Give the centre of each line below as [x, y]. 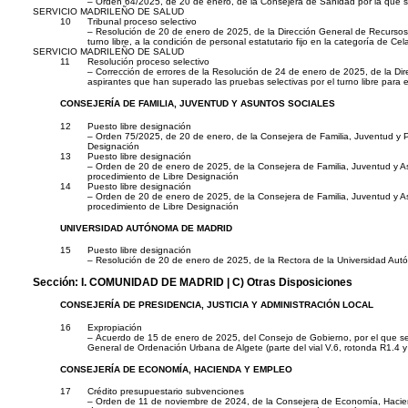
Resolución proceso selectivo [148, 62]
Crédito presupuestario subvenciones [166, 392]
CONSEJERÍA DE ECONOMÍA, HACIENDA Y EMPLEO [176, 369]
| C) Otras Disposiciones [288, 281]
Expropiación [115, 327]
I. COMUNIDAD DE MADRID [153, 281]
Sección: [57, 281]
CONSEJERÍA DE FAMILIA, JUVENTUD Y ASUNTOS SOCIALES [198, 104]
